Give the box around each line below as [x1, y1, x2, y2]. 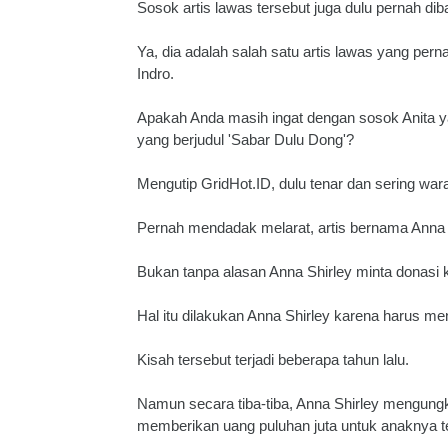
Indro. [137, 65, 174, 82]
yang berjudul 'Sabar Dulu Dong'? [137, 131, 354, 148]
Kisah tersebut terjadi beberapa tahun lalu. [137, 351, 409, 368]
